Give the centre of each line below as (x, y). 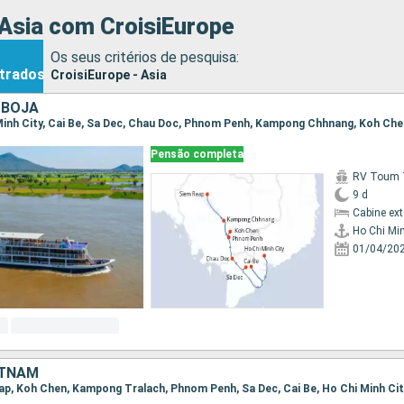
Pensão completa (197, 154)
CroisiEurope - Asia (109, 74)
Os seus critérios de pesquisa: (145, 57)
